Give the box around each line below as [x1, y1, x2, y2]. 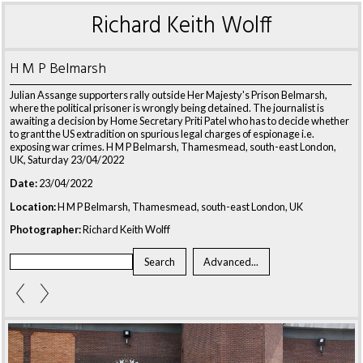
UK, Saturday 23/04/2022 [10, 153, 124, 166]
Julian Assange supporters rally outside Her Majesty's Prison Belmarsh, [10, 88, 327, 101]
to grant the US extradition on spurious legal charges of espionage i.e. [10, 127, 314, 140]
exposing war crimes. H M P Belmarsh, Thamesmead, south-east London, [10, 140, 336, 153]
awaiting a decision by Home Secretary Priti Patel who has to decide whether [10, 114, 349, 127]
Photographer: [10, 223, 81, 237]
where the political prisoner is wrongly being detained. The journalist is [10, 101, 324, 114]
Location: [10, 199, 56, 213]
